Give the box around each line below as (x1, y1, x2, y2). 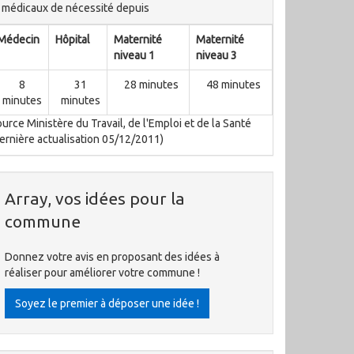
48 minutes (206, 78, 261, 91)
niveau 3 (196, 49, 237, 62)
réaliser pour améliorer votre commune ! (5, 266, 200, 279)
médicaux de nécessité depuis (2, 2, 149, 14)
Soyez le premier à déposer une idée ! (15, 297, 199, 310)
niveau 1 (114, 49, 155, 62)
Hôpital (55, 33, 90, 46)
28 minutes (123, 78, 179, 91)
